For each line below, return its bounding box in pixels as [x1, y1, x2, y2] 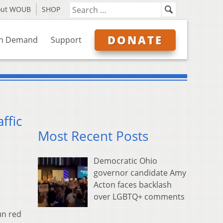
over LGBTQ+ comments [94, 191, 185, 203]
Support [51, 34, 82, 45]
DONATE [108, 32, 163, 47]
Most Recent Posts [38, 127, 148, 145]
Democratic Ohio [94, 155, 157, 167]
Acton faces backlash [94, 179, 172, 191]
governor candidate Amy [94, 167, 186, 179]
